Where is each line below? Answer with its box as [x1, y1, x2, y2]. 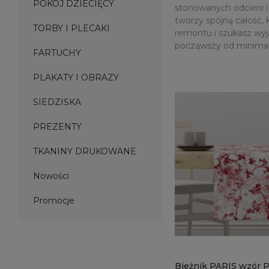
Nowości [33, 171, 69, 181]
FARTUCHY [33, 47, 81, 58]
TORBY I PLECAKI [33, 23, 110, 34]
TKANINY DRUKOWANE [33, 146, 136, 157]
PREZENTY [33, 121, 82, 132]
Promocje [33, 195, 74, 206]
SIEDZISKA [33, 97, 81, 107]
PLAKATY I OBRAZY [33, 72, 119, 83]
